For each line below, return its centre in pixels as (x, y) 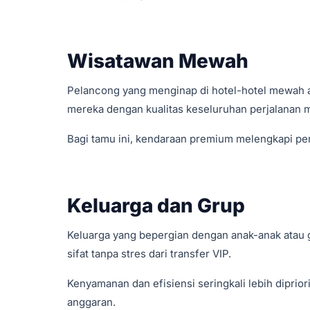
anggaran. (91, 302)
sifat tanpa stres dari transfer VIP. (149, 254)
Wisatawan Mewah (158, 61)
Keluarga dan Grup (156, 206)
